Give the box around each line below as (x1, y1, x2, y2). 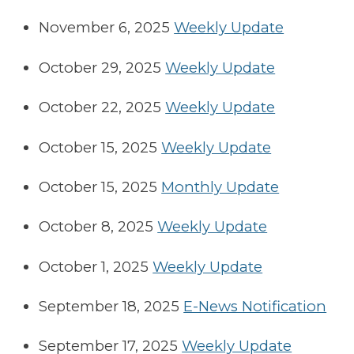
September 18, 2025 (39, 297, 180, 316)
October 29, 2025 (39, 58, 162, 77)
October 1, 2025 (39, 257, 149, 276)
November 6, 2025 (39, 18, 171, 37)
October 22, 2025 (39, 98, 162, 117)
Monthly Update (161, 177, 280, 196)
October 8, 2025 (39, 217, 154, 236)
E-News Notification (183, 297, 327, 316)
